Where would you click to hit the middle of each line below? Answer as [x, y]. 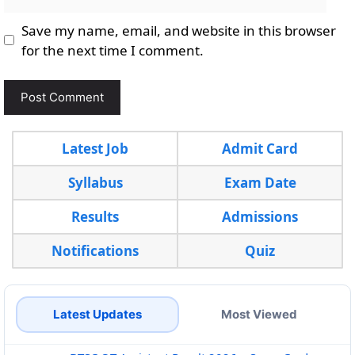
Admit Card [260, 149]
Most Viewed [259, 314]
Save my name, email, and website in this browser [178, 30]
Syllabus [95, 183]
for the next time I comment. [112, 50]
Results [95, 217]
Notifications [95, 251]
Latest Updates [97, 314]
